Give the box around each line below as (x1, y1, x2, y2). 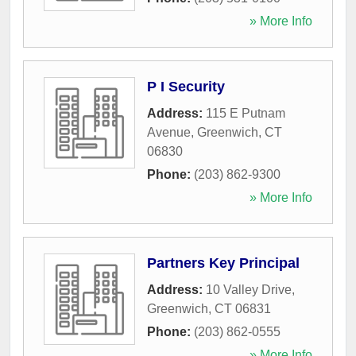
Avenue (147, 126, 191, 139)
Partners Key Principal (147, 255, 300, 271)
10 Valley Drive (206, 283, 292, 296)
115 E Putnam (206, 106, 285, 120)
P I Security (147, 79, 225, 95)
